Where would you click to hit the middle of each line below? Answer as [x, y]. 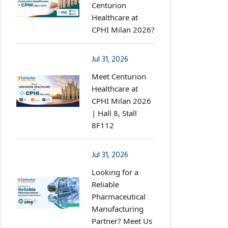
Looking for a [115, 172]
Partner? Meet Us [122, 221]
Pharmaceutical [119, 196]
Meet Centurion [119, 76]
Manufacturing [118, 208]
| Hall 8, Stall [114, 113]
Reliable [105, 184]
